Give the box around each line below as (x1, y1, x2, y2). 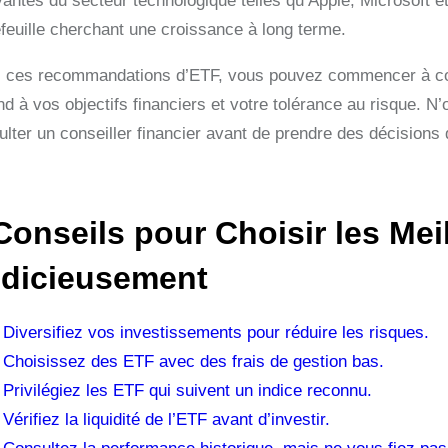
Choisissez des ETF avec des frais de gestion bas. (3, 352, 384, 371)
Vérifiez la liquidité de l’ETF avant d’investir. (3, 410, 330, 429)
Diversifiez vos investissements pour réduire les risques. (3, 323, 429, 342)
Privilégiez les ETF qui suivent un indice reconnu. (3, 381, 372, 400)
